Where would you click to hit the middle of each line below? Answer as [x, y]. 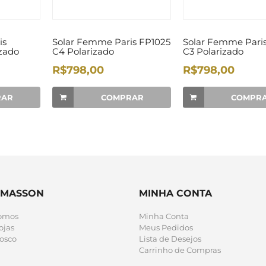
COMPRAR [122, 97]
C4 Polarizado [83, 51]
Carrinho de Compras [180, 250]
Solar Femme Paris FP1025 [111, 42]
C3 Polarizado [213, 51]
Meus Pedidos [166, 227]
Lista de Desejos [170, 238]
